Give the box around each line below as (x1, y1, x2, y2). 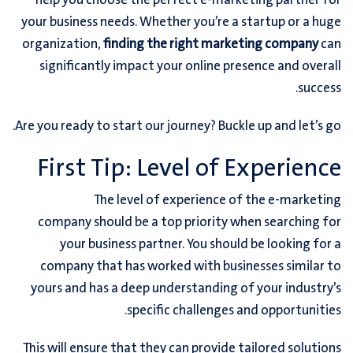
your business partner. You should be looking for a (60, 233, 341, 255)
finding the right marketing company (103, 33, 321, 55)
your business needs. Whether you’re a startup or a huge (21, 11, 341, 33)
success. (298, 77, 341, 99)
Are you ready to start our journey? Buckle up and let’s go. (15, 115, 341, 137)
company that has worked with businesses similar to (40, 255, 341, 277)
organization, (22, 33, 103, 55)
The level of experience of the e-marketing (94, 189, 341, 211)
